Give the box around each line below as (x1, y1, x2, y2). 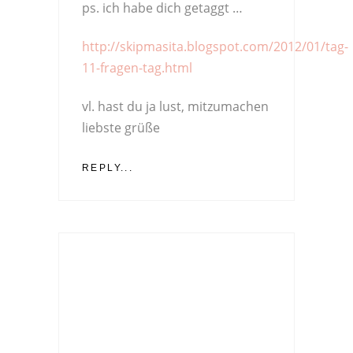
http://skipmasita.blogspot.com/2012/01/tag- (82, 38, 348, 56)
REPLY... (82, 162, 134, 174)
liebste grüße (82, 119, 160, 137)
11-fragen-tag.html (82, 59, 192, 77)
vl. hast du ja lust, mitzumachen (82, 98, 269, 116)
